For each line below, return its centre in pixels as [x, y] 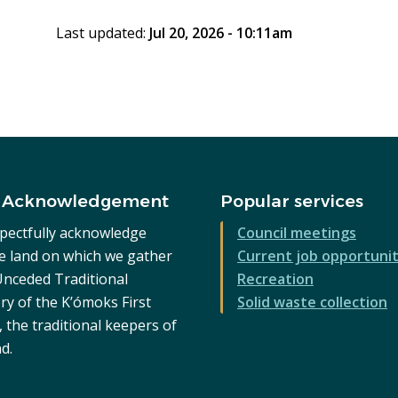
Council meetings [296, 233]
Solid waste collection [312, 302]
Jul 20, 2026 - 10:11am [220, 33]
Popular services [291, 202]
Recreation [275, 279]
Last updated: [102, 33]
